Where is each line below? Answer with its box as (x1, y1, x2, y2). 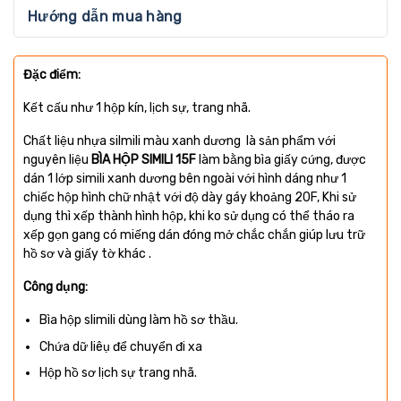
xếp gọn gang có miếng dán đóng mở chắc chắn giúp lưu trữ (23, 227, 365, 243)
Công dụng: (23, 279, 88, 295)
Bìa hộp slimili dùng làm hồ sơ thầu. (39, 312, 244, 328)
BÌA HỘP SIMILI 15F (91, 152, 196, 168)
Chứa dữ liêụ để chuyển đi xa (39, 338, 209, 354)
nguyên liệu (23, 152, 91, 168)
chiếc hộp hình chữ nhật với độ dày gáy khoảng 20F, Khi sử (23, 190, 356, 206)
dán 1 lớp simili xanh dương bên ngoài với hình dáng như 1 (23, 171, 346, 187)
